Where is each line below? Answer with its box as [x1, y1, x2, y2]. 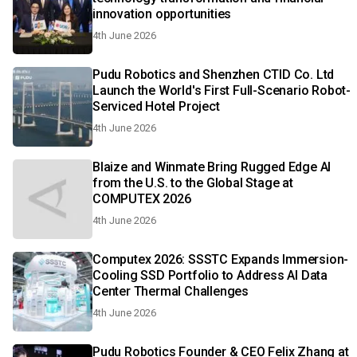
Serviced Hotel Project [92, 99, 220, 114]
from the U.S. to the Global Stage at [92, 175, 293, 190]
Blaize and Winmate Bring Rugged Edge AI [92, 159, 331, 175]
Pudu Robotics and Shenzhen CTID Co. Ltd [92, 67, 335, 82]
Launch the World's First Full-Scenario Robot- [92, 83, 351, 98]
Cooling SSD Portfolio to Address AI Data [92, 268, 328, 283]
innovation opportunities [92, 6, 232, 22]
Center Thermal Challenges [92, 284, 249, 299]
